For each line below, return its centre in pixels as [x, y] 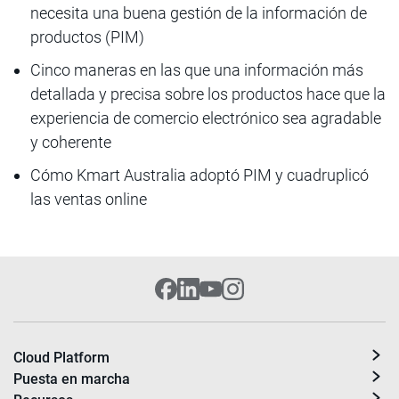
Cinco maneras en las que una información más [197, 70]
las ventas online [89, 199]
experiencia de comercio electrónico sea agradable [206, 118]
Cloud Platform [61, 358]
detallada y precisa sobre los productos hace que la [208, 94]
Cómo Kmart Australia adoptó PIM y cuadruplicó [199, 175]
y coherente [71, 142]
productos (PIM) [87, 37]
